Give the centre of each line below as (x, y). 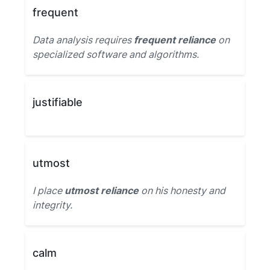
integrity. (52, 205)
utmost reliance (102, 190)
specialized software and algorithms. (116, 54)
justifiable (58, 102)
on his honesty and (182, 190)
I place (49, 190)
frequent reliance (175, 40)
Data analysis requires (83, 40)
